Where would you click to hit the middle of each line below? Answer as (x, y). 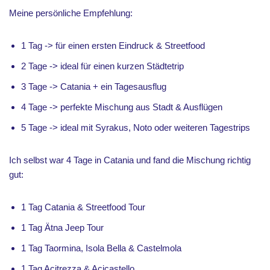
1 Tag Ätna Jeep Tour (62, 227)
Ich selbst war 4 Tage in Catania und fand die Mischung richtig (130, 160)
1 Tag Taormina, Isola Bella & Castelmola (101, 248)
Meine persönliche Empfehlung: (71, 13)
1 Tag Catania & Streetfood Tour (83, 207)
